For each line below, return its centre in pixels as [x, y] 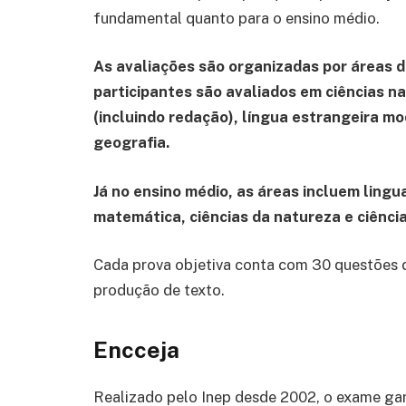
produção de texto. [159, 290]
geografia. [131, 143]
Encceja [136, 350]
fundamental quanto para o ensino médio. [237, 18]
